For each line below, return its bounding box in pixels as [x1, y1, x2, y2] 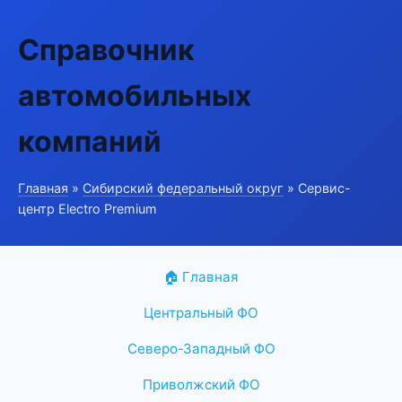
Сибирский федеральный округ [83, 180, 284, 196]
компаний [18, 124, 162, 159]
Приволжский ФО [142, 376, 260, 393]
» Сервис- [284, 180, 351, 196]
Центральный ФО [144, 304, 258, 321]
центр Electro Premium [18, 201, 157, 216]
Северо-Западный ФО [127, 340, 275, 357]
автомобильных [18, 78, 251, 113]
